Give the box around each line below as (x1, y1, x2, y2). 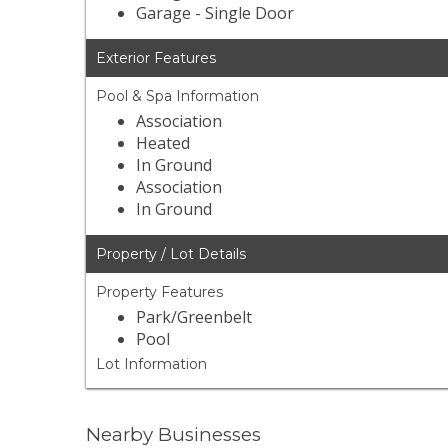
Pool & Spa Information (96, 87, 260, 106)
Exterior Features (96, 49, 217, 68)
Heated (136, 132, 191, 155)
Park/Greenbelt (136, 306, 253, 329)
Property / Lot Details (96, 245, 247, 264)
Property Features (96, 283, 224, 302)
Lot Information (96, 355, 208, 374)
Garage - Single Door (136, 2, 295, 25)
